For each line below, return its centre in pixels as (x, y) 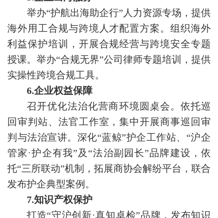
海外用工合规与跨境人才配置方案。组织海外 (109, 28)
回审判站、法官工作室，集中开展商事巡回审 (109, 122)
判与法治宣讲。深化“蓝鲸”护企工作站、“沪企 (109, 137)
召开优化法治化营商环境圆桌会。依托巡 (119, 106)
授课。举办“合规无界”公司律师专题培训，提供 (109, 60)
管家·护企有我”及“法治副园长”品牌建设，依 (109, 153)
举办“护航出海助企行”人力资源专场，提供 (119, 13)
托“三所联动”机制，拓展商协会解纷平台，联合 (109, 169)
